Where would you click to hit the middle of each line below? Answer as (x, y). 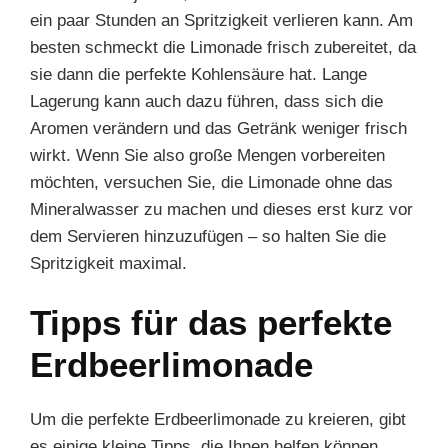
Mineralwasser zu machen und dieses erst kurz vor (221, 209)
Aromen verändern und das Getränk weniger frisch (218, 128)
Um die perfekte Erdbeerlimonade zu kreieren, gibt (218, 419)
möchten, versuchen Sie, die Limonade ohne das (211, 182)
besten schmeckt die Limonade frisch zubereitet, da (223, 47)
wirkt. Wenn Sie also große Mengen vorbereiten (207, 155)
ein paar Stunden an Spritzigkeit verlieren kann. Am (221, 20)
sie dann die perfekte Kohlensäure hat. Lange (198, 74)
